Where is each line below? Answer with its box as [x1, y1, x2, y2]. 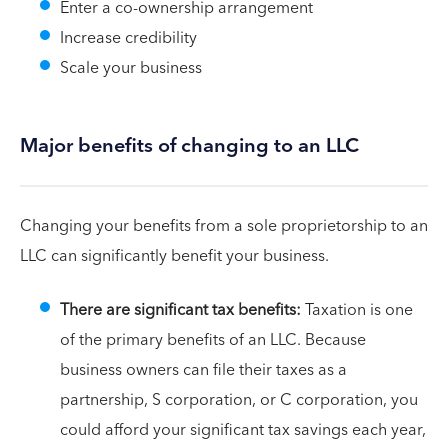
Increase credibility [60, 24, 197, 52]
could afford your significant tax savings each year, [60, 416, 426, 444]
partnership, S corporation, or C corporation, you [60, 386, 418, 414]
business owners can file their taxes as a [60, 356, 347, 384]
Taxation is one [301, 296, 413, 324]
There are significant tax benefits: [60, 296, 301, 324]
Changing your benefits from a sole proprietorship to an [20, 212, 428, 240]
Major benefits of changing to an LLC [20, 129, 359, 163]
